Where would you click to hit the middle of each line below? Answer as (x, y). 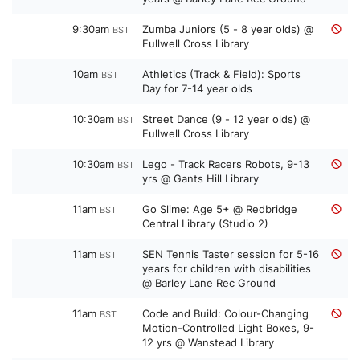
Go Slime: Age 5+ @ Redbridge (220, 209)
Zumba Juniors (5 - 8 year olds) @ (228, 29)
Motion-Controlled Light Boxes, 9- (228, 328)
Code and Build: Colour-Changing (225, 314)
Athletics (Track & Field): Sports (221, 74)
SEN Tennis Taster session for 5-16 (231, 254)
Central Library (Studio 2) (205, 224)
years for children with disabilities (227, 269)
